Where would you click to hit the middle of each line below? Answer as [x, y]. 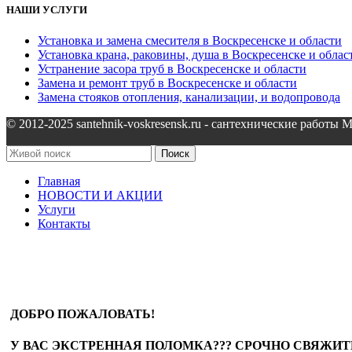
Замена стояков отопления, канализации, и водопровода [189, 97]
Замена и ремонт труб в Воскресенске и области [167, 83]
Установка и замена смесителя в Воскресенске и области [190, 41]
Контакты [64, 224]
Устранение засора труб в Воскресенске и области [172, 69]
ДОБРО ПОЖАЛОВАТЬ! [82, 314]
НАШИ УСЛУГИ [47, 9]
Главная [59, 181]
